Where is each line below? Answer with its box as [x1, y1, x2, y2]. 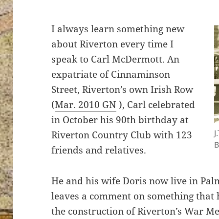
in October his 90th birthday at [51, 113, 189, 127]
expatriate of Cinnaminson [51, 68, 171, 81]
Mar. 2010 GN [55, 98, 117, 111]
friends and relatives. [51, 144, 147, 157]
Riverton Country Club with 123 [51, 129, 193, 142]
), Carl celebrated [116, 98, 196, 111]
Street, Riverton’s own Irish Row [51, 83, 194, 96]
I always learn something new [51, 22, 185, 36]
